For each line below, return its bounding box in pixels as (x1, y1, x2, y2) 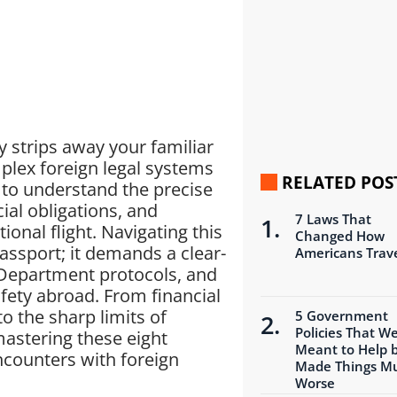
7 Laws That (294, 210, 371, 228)
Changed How (294, 227, 385, 245)
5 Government (294, 307, 388, 325)
